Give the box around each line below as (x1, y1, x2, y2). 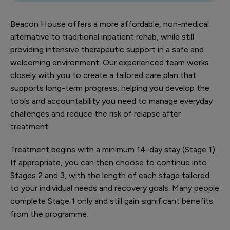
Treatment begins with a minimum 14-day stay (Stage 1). (10, 145, 217, 155)
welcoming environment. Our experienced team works (10, 57, 209, 67)
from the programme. (10, 209, 90, 219)
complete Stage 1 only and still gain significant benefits (10, 196, 213, 206)
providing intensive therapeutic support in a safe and (10, 45, 204, 54)
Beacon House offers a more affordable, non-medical (10, 19, 209, 29)
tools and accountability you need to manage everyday (10, 96, 213, 106)
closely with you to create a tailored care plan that (10, 70, 196, 80)
